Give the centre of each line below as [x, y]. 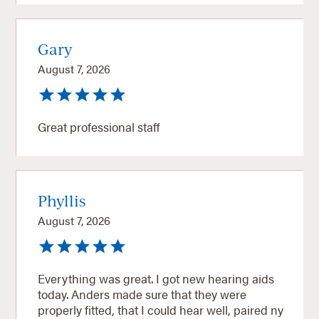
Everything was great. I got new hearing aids [156, 278]
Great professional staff [99, 126]
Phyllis [62, 200]
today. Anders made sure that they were [142, 294]
